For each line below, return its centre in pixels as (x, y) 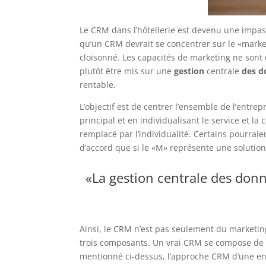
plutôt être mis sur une (126, 71)
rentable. (99, 84)
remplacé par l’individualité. (136, 134)
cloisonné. (100, 57)
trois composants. (115, 242)
